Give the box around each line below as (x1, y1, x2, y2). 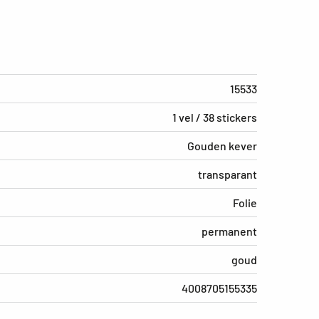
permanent (202, 224, 257, 238)
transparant (198, 167, 257, 181)
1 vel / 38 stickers (172, 110, 257, 124)
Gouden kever (187, 138, 257, 152)
